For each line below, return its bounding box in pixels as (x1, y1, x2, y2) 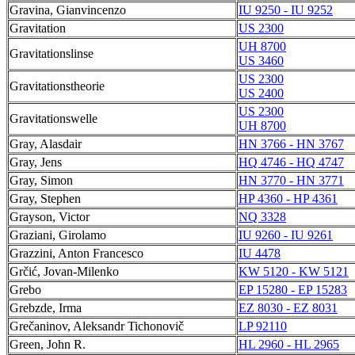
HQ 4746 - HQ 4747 (239, 155, 344, 169)
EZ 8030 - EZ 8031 (239, 301, 338, 315)
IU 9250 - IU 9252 (239, 3, 333, 17)
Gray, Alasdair (10, 137, 82, 151)
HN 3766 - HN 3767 (239, 137, 344, 151)
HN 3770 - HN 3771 (239, 174, 344, 187)
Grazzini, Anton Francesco (10, 246, 143, 260)
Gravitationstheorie (10, 79, 105, 93)
